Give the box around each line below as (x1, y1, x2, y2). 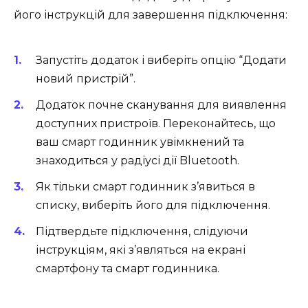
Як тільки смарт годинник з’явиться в (36, 180, 255, 194)
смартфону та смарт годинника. (36, 262, 219, 276)
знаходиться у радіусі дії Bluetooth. (36, 153, 239, 167)
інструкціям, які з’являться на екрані (36, 243, 245, 257)
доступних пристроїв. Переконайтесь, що (36, 116, 276, 130)
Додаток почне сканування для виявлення (36, 98, 287, 111)
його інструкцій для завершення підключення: (14, 8, 287, 22)
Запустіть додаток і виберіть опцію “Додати (36, 53, 287, 67)
